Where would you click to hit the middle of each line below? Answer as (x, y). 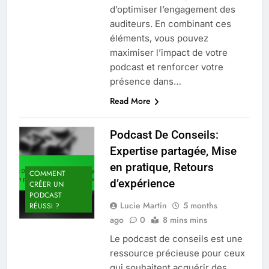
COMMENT (47, 174)
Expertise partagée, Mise (173, 151)
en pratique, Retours (162, 167)
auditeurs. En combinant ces (170, 23)
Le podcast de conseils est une (176, 238)
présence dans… (145, 81)
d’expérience (142, 183)
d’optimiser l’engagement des (172, 9)
